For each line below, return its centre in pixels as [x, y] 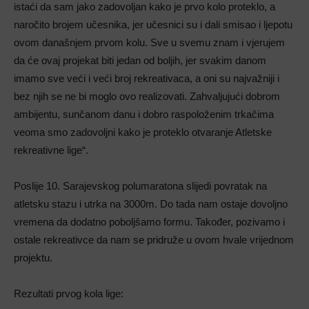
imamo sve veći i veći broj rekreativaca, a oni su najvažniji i [147, 79]
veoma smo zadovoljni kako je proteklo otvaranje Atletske [143, 132]
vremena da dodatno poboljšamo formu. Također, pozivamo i [149, 222]
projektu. [33, 258]
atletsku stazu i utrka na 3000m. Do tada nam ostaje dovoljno [151, 204]
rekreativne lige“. [51, 150]
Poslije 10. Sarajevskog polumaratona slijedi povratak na [140, 186]
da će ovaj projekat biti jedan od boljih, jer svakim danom [140, 61]
